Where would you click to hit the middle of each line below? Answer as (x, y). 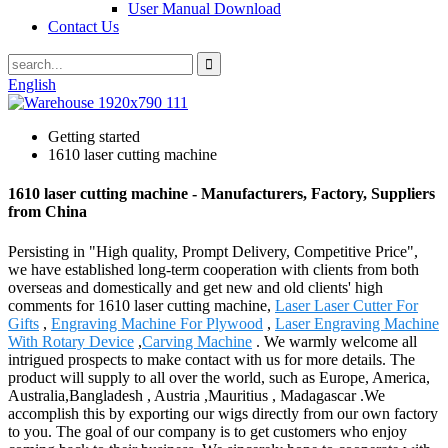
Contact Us (83, 26)
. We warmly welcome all (334, 341)
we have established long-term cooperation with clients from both (213, 269)
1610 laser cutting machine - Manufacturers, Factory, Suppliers (221, 194)
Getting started (94, 136)
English (32, 84)
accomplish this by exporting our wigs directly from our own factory (223, 413)
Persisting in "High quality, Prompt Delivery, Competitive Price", (213, 251)
